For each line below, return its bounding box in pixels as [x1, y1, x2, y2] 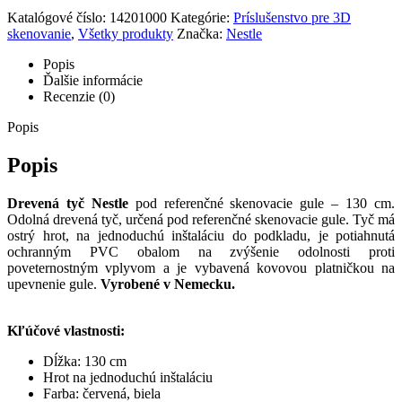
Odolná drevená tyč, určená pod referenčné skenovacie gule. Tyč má [7, 211, 395, 227]
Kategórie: [170, 9, 233, 25]
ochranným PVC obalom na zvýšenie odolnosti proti [7, 243, 395, 259]
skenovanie [7, 25, 71, 41]
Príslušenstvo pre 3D [233, 9, 351, 25]
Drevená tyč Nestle [7, 195, 128, 211]
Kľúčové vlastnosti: [7, 322, 125, 338]
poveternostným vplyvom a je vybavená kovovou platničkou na [7, 259, 395, 275]
